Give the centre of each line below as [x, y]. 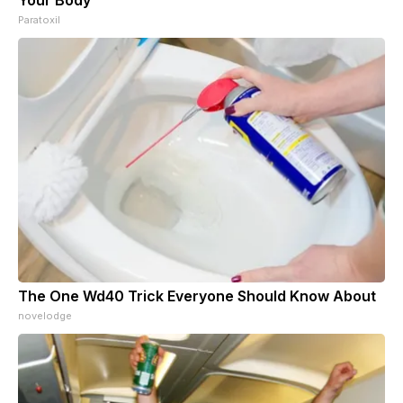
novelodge [45, 315]
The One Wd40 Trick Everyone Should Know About [197, 296]
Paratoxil [39, 19]
